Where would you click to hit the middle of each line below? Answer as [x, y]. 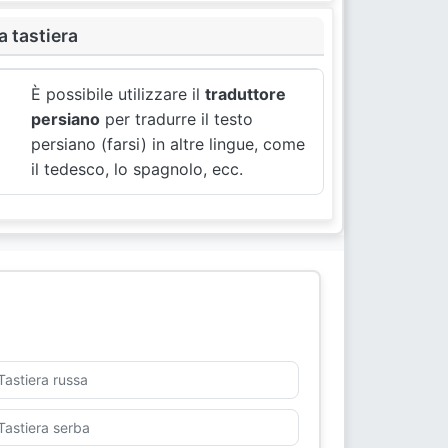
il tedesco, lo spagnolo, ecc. [137, 169]
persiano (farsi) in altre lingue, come [168, 144]
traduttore [246, 94]
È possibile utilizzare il [118, 94]
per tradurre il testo [177, 119]
